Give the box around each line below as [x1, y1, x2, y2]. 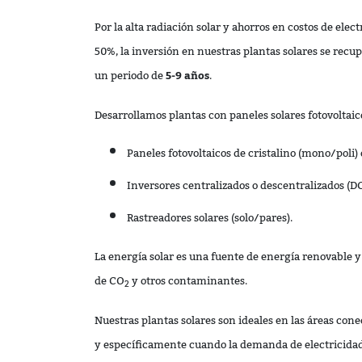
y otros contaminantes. [129, 270, 247, 293]
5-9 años [166, 64, 209, 86]
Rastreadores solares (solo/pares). [127, 206, 293, 229]
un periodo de [95, 64, 166, 86]
